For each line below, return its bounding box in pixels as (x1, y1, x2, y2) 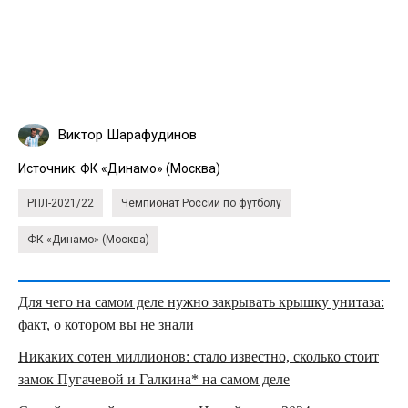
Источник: (18, 160, 80, 176)
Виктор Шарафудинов (58, 126, 197, 143)
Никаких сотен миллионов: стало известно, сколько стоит (18, 348, 379, 364)
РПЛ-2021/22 (27, 196, 94, 209)
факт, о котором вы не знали (18, 316, 194, 332)
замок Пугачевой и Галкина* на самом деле (18, 371, 290, 387)
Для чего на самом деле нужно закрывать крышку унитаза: (18, 293, 384, 310)
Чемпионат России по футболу (121, 196, 281, 209)
